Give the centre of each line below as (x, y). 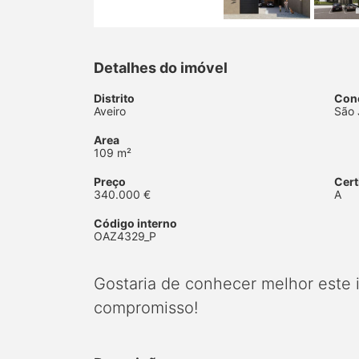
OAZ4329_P (125, 236)
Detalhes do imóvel (161, 68)
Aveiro (110, 111)
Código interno (135, 224)
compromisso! (146, 308)
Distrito (114, 99)
